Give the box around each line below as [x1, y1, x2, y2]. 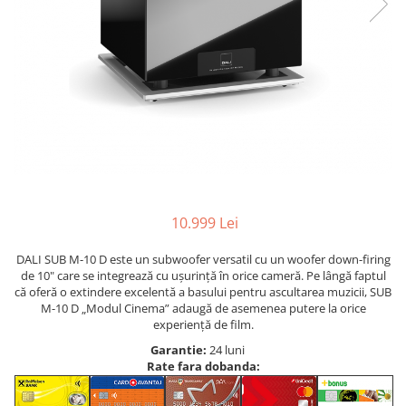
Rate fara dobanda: [146, 357, 260, 374]
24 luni [208, 341, 247, 358]
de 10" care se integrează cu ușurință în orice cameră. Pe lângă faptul [20, 266, 386, 284]
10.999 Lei [171, 212, 238, 233]
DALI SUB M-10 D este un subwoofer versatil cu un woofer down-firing [15, 250, 391, 267]
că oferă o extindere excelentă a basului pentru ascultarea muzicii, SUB [14, 283, 391, 300]
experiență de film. [152, 315, 254, 333]
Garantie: [150, 341, 209, 358]
